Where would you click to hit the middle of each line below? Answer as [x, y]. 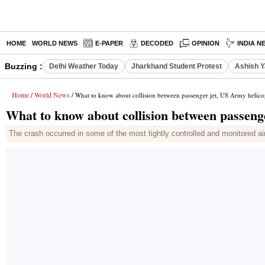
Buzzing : [24, 66]
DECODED [157, 43]
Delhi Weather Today [84, 66]
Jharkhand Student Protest [177, 66]
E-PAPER [109, 43]
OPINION [206, 43]
